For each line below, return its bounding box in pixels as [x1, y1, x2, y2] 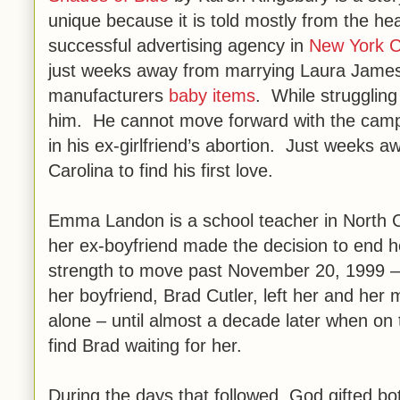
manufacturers [48, 86, 169, 105]
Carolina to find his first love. [48, 161, 273, 180]
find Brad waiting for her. [48, 336, 242, 355]
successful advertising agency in [48, 36, 309, 55]
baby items [169, 86, 255, 105]
